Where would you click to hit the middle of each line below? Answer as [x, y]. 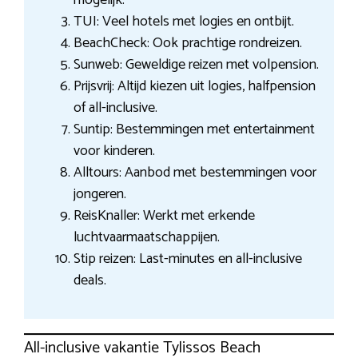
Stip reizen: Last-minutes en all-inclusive [187, 259]
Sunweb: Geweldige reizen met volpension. [196, 64]
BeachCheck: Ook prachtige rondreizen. [187, 43]
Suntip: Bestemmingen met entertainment [194, 129]
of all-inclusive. [115, 107]
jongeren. [99, 194]
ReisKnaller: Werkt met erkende [164, 215]
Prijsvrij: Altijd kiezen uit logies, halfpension [194, 86]
